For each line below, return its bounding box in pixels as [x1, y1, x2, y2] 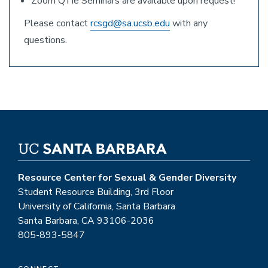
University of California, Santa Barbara [18, 200, 175, 213]
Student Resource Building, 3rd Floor [18, 185, 173, 199]
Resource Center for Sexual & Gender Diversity [18, 171, 236, 184]
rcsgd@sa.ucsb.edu [90, 17, 170, 30]
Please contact [24, 17, 90, 30]
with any [170, 17, 208, 30]
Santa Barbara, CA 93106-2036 [18, 214, 154, 227]
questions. [24, 33, 67, 47]
